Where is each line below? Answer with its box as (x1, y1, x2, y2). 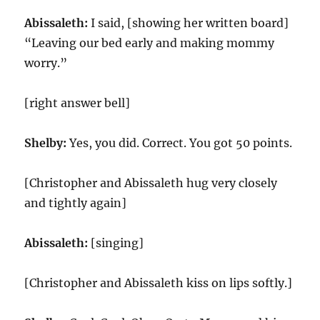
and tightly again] (24, 196, 127, 210)
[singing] (88, 236, 144, 250)
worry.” (24, 56, 68, 70)
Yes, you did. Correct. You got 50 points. (66, 136, 293, 150)
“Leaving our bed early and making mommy (24, 36, 275, 50)
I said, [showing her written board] (88, 16, 289, 30)
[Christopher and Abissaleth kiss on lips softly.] (24, 276, 293, 290)
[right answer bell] (24, 96, 131, 110)
